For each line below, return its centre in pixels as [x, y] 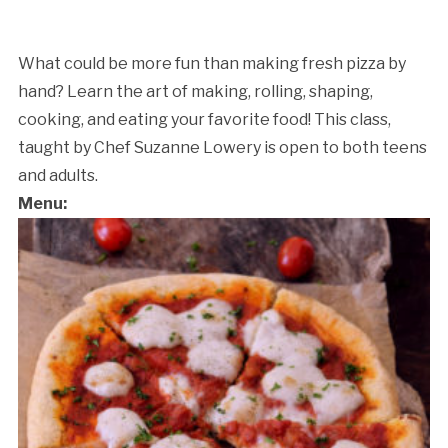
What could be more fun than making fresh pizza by [211, 63]
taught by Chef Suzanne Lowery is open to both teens [222, 147]
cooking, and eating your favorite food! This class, [204, 119]
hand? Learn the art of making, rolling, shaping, [195, 91]
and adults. [57, 175]
